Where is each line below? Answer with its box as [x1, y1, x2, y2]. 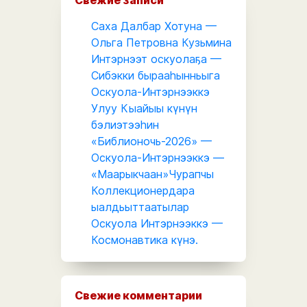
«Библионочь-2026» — [91, 134, 212, 148]
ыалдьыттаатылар [91, 199, 189, 214]
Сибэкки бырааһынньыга [91, 68, 220, 82]
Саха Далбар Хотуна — [91, 19, 217, 33]
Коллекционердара [91, 183, 195, 197]
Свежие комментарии [75, 288, 202, 302]
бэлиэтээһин [91, 117, 159, 132]
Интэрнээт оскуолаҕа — [91, 51, 221, 66]
